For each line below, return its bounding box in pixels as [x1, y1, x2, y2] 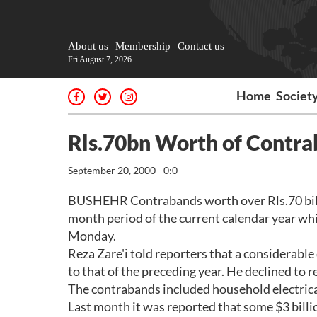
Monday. [68, 228, 116, 243]
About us [68, 40, 108, 52]
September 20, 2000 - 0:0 [68, 164, 178, 176]
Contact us [178, 40, 224, 52]
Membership [115, 40, 171, 52]
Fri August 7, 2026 [68, 54, 132, 64]
